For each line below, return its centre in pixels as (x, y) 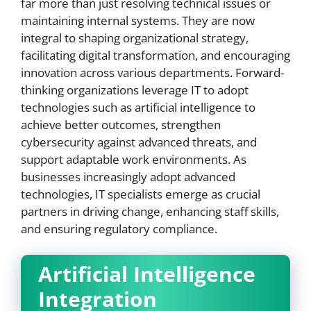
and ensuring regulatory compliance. (119, 228)
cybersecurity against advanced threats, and (139, 142)
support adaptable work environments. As (134, 159)
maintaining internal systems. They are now (138, 20)
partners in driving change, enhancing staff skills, (150, 211)
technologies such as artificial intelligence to (138, 107)
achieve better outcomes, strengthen (121, 124)
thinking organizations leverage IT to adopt (135, 90)
